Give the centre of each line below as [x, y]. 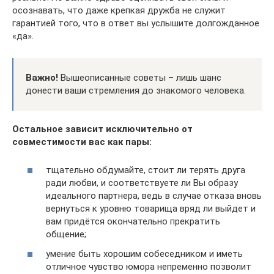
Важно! [42, 77]
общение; [66, 234]
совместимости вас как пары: [82, 142]
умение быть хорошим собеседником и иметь [144, 254]
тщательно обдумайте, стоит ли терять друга [146, 170]
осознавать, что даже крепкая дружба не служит [119, 10]
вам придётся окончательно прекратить [133, 221]
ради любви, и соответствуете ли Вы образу [142, 183]
